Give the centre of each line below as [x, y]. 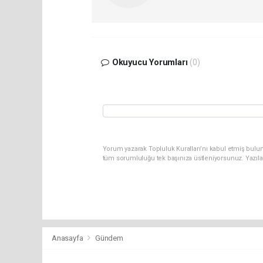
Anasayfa [68, 238]
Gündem [109, 238]
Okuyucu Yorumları [150, 63]
